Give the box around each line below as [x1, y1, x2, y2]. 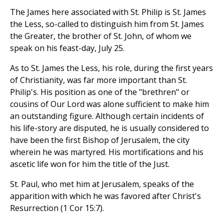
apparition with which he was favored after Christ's [10, 190, 201, 202]
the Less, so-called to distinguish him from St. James [10, 18, 204, 30]
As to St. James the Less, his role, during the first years [10, 62, 213, 74]
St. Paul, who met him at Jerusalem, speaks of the [10, 178, 194, 190]
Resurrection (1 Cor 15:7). [10, 202, 104, 214]
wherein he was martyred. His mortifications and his [10, 146, 203, 158]
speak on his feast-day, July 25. [10, 42, 124, 54]
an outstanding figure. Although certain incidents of [10, 110, 204, 122]
